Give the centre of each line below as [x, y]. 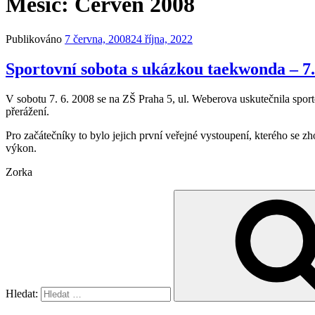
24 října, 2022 [162, 39]
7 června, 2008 [98, 39]
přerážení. [27, 111]
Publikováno [34, 39]
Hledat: [23, 293]
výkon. [21, 148]
